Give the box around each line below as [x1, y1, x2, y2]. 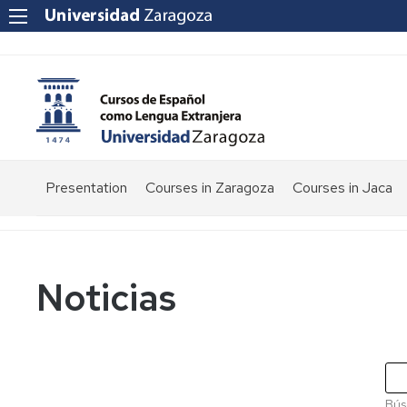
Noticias [36, 273, 176, 322]
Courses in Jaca [293, 178, 392, 197]
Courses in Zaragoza [145, 178, 274, 197]
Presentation [45, 178, 127, 197]
